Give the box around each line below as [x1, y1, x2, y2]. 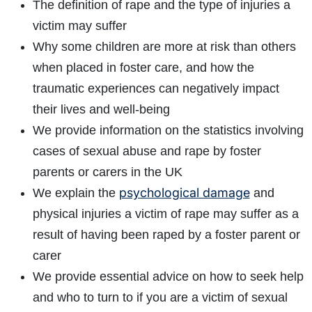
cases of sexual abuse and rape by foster [32, 144, 261, 159]
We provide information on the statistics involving [32, 123, 304, 138]
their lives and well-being [32, 102, 170, 117]
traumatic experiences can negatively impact [32, 81, 279, 96]
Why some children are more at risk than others [32, 40, 296, 54]
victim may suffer [32, 19, 127, 33]
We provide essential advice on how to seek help [32, 270, 304, 284]
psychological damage [118, 185, 250, 201]
